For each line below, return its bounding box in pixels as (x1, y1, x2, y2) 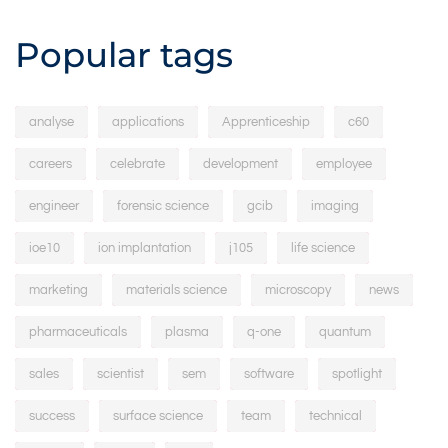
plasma (165, 324, 209, 339)
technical (309, 408, 362, 423)
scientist (97, 366, 144, 381)
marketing (29, 282, 88, 297)
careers (29, 156, 72, 171)
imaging (311, 198, 359, 213)
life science (291, 240, 355, 255)
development (203, 156, 278, 171)
